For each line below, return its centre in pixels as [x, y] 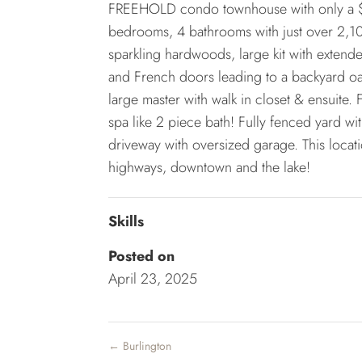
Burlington [146, 346]
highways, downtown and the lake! [210, 168]
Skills [126, 222]
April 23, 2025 [153, 279]
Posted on [142, 257]
